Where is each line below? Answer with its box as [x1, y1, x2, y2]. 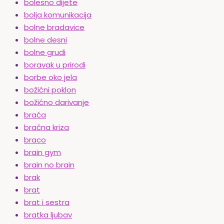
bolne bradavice [24, 22, 84, 33]
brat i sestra [24, 197, 69, 208]
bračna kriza [24, 122, 69, 133]
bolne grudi [24, 47, 65, 58]
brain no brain [24, 159, 74, 170]
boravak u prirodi [24, 59, 85, 70]
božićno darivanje [24, 97, 89, 108]
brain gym [24, 147, 61, 158]
